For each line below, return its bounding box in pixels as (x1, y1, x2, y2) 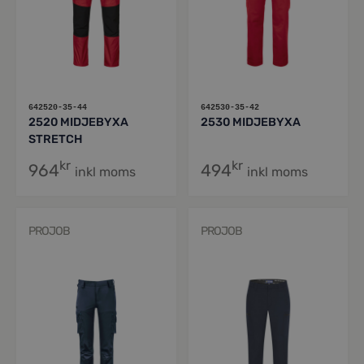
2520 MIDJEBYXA (28, 115, 128, 130)
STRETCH (28, 132, 82, 147)
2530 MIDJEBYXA (200, 115, 301, 130)
